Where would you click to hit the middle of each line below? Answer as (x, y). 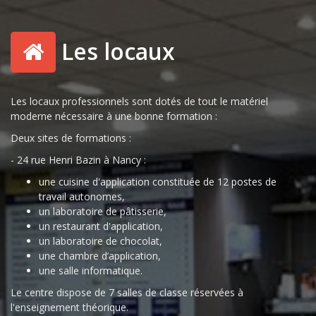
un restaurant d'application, (101, 226)
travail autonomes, (82, 196)
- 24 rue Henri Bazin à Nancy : (78, 160)
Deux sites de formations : (71, 138)
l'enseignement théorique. (69, 307)
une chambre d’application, (100, 256)
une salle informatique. (91, 271)
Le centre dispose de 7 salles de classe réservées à (127, 292)
